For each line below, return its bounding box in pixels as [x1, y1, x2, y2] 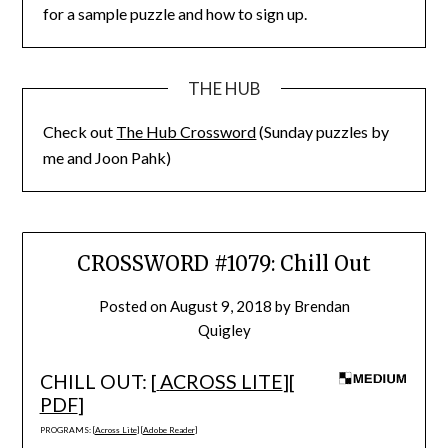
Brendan [293, 297, 350, 316]
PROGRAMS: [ [39, 425, 95, 436]
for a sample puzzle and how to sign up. [43, 3, 308, 23]
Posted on [98, 297, 170, 316]
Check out [43, 121, 117, 141]
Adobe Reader [142, 425, 195, 436]
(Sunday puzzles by [256, 121, 390, 141]
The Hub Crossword [116, 121, 257, 141]
